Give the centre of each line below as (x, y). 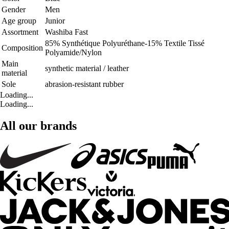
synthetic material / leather (87, 68)
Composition (22, 48)
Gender (14, 9)
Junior (55, 20)
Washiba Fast (66, 32)
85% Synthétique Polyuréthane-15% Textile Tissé (125, 43)
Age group (19, 20)
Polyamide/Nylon (73, 52)
